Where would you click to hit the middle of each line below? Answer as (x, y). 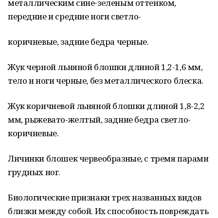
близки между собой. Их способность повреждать (108, 211)
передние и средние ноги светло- (74, 16)
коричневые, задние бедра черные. (78, 42)
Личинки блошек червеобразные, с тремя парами (108, 158)
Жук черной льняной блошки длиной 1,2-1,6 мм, (105, 67)
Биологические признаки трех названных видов (105, 197)
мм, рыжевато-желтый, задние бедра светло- (99, 119)
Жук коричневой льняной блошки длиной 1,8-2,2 (106, 106)
